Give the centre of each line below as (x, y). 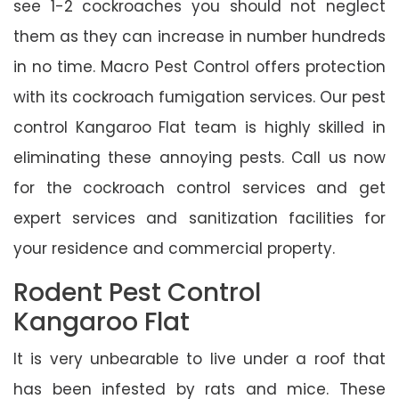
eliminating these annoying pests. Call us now (199, 157)
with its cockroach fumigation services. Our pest (199, 97)
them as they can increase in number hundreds (199, 36)
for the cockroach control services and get (199, 187)
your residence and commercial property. (174, 248)
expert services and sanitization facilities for (199, 218)
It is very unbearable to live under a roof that (199, 358)
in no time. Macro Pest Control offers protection (199, 66)
